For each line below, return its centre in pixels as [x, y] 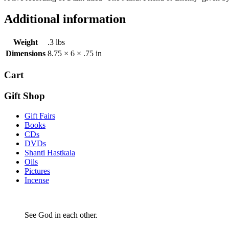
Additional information [65, 19]
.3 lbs [56, 42]
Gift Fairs [40, 116]
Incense [37, 180]
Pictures [37, 171]
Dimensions [26, 54]
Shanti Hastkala [50, 152]
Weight [26, 42]
